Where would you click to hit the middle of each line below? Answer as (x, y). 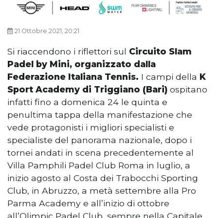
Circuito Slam (160, 52)
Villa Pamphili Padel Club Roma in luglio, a (99, 165)
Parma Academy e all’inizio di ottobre (88, 203)
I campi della (169, 77)
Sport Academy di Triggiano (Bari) (87, 90)
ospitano (187, 90)
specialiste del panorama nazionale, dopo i (100, 140)
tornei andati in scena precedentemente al (100, 153)
